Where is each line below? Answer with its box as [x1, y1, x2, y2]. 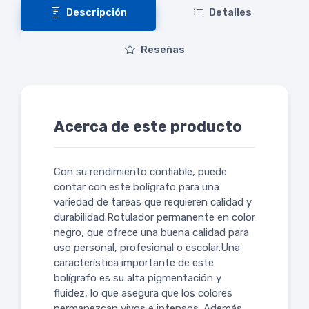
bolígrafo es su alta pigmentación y [54, 271, 221, 284]
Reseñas [140, 43, 185, 56]
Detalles [208, 6, 252, 19]
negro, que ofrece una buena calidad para [54, 226, 249, 239]
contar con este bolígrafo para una [54, 180, 219, 193]
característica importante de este [54, 256, 214, 269]
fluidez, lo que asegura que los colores [54, 286, 232, 299]
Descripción [66, 6, 127, 19]
